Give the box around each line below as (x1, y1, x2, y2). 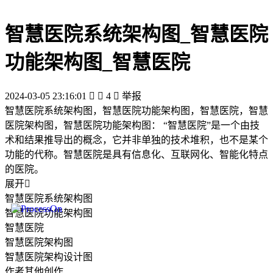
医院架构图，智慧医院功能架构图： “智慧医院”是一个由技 (5, 119, 260, 130)
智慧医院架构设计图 (5, 251, 93, 262)
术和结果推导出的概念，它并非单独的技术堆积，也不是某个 (5, 134, 268, 145)
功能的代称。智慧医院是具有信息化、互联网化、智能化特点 (5, 149, 268, 160)
